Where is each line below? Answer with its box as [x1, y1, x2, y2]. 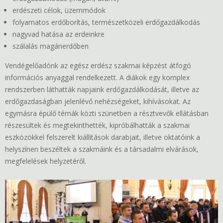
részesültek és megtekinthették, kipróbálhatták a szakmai [5, 120, 190, 130]
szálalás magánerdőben [12, 41, 89, 51]
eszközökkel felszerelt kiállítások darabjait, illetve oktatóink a [5, 132, 200, 142]
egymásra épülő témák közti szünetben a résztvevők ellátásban [5, 109, 209, 118]
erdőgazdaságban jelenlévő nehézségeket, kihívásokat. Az [5, 97, 191, 107]
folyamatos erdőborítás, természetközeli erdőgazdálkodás [12, 17, 200, 27]
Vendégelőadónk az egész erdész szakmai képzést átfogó [5, 61, 191, 71]
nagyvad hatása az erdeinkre [12, 29, 105, 39]
